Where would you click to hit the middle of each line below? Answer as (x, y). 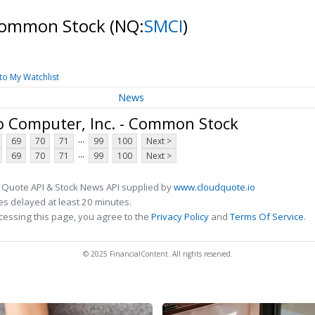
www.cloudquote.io (214, 187)
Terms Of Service (267, 217)
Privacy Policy (180, 217)
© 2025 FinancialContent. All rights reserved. (157, 254)
